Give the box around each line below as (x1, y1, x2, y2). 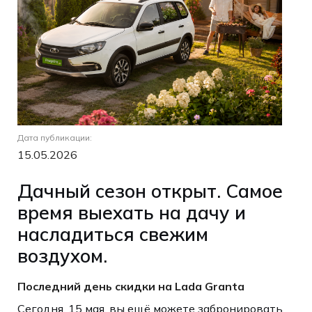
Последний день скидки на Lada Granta (17, 279, 247, 293)
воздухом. (17, 243, 107, 267)
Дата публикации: (17, 132, 92, 143)
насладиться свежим (17, 221, 208, 246)
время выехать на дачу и (17, 200, 246, 224)
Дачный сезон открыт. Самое (17, 178, 283, 203)
